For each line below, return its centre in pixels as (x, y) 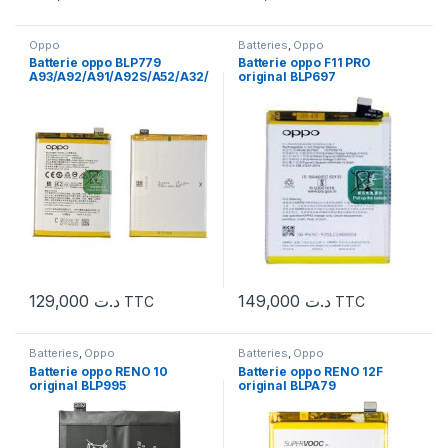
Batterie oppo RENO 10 (99, 372)
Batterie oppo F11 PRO (305, 63)
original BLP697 (287, 77)
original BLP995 (77, 386)
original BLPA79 (287, 386)
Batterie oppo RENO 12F (310, 372)
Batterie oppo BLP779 (95, 63)
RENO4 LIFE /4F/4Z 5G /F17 (111, 91)
